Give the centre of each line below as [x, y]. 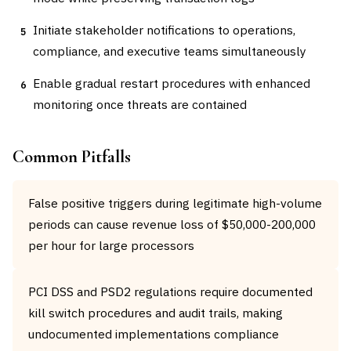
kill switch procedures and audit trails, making [156, 313]
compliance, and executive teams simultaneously [170, 51]
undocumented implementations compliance [154, 334]
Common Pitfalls [72, 156]
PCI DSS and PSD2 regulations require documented [170, 291]
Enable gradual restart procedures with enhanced [172, 83]
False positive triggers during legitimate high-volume [175, 203]
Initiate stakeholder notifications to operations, [164, 30]
